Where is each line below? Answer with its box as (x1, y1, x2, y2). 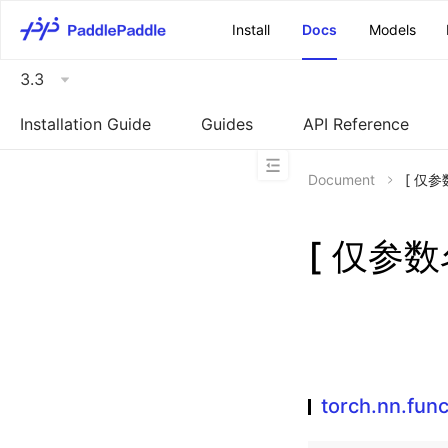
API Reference (303, 114, 409, 134)
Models (369, 21, 416, 38)
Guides (201, 114, 253, 134)
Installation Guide (20, 114, 151, 134)
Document (308, 171, 375, 188)
